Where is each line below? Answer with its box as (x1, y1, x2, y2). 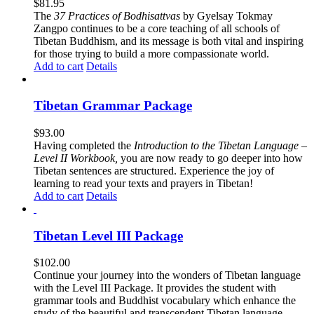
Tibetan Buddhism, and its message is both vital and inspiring (34, 34, 303, 47)
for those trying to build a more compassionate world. (34, 47, 269, 60)
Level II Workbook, (34, 151, 121, 164)
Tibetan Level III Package (34, 228, 183, 243)
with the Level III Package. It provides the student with (34, 282, 276, 294)
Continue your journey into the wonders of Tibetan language (34, 269, 301, 282)
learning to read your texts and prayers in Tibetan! (34, 177, 253, 189)
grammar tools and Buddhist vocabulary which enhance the (34, 294, 296, 307)
